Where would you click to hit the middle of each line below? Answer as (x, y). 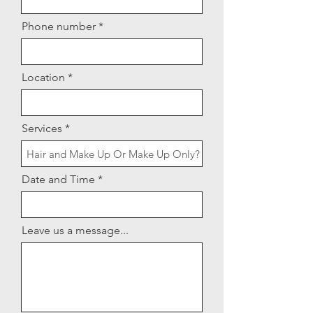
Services (42, 128)
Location (43, 77)
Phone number (59, 26)
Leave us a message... (75, 230)
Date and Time (58, 179)
